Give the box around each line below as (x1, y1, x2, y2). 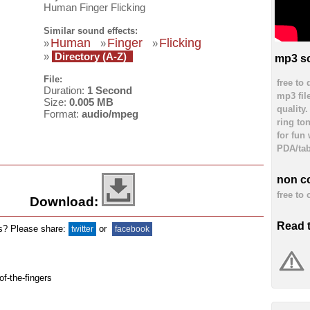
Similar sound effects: (44, 25, 138, 36)
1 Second (87, 84, 132, 97)
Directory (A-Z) (52, 50, 129, 62)
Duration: (44, 84, 87, 97)
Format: (44, 108, 82, 120)
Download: (29, 194, 98, 209)
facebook (114, 225, 149, 233)
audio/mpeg (82, 108, 138, 120)
